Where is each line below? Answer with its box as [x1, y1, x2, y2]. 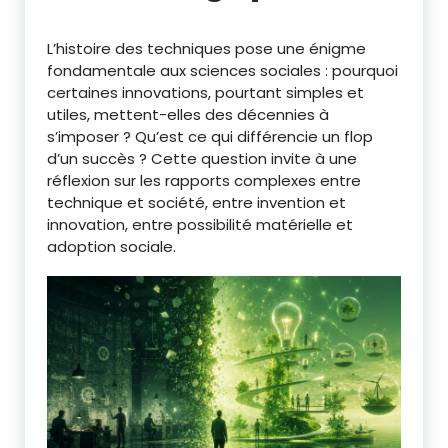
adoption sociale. [47, 236, 176, 258]
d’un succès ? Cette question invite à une [47, 148, 357, 170]
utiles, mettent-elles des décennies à [47, 104, 329, 126]
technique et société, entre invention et [47, 192, 346, 214]
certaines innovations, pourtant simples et [47, 82, 364, 104]
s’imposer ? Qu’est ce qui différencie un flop [47, 126, 373, 148]
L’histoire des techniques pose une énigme [47, 38, 366, 60]
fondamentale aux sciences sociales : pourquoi [47, 60, 398, 82]
